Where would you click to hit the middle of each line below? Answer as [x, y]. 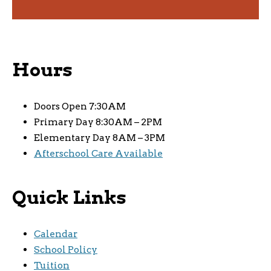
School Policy [66, 249]
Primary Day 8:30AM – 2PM [98, 122]
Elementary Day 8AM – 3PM [100, 137]
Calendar [56, 233]
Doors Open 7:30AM [80, 106]
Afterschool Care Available [98, 153]
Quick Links [69, 197]
